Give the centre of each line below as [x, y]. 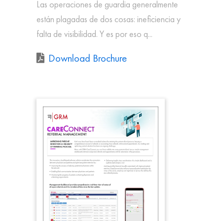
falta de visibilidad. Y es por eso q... [94, 34]
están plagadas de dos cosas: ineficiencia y [109, 19]
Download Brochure [88, 58]
